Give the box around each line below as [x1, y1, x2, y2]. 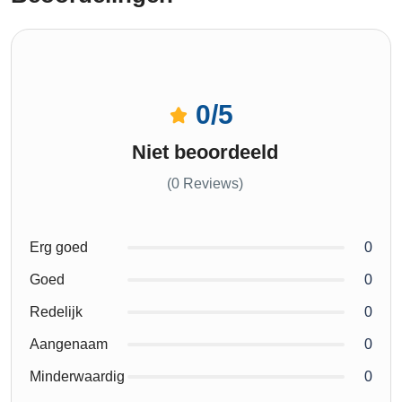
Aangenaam [30, 336, 108, 352]
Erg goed [30, 239, 88, 255]
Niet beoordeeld [131, 140, 278, 163]
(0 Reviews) [166, 175, 243, 191]
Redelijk [30, 303, 83, 319]
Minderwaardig [30, 368, 125, 384]
